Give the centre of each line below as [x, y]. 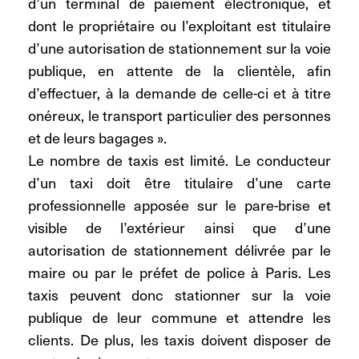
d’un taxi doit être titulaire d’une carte [179, 183]
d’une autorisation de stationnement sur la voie [179, 48]
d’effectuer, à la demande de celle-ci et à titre [179, 93]
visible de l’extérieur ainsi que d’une [179, 228]
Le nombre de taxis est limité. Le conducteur [179, 160]
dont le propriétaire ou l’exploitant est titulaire [179, 26]
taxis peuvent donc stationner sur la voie [179, 295]
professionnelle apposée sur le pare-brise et [179, 205]
